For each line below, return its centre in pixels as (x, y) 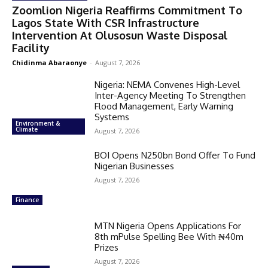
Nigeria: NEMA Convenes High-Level (167, 84)
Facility (31, 48)
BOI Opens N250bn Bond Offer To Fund (175, 155)
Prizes (107, 247)
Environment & (38, 123)
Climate (27, 129)
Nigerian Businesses (135, 166)
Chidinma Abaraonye (49, 62)
